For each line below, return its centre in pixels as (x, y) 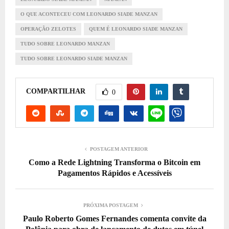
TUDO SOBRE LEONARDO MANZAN (65, 44)
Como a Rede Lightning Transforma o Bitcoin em (114, 163)
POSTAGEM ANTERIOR (119, 149)
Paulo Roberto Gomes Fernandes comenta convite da (114, 219)
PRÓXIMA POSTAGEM (110, 205)
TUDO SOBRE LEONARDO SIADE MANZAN (74, 59)
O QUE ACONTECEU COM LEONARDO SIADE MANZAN (89, 14)
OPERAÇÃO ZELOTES (48, 29)
